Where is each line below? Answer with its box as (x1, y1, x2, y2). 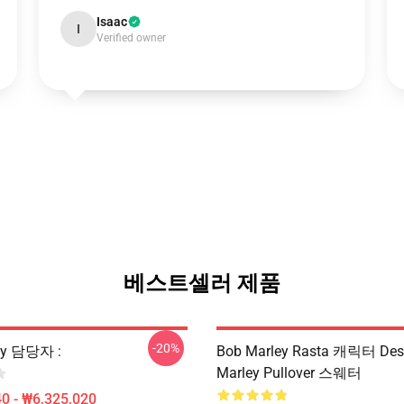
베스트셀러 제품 (124, 271, 280, 296)
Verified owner (96, 32, 166, 44)
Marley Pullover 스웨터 (216, 364, 362, 381)
